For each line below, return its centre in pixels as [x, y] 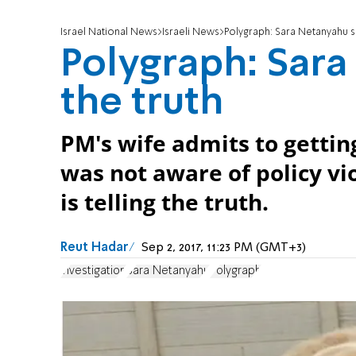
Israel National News [109, 33]
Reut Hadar [95, 248]
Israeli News [191, 33]
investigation [93, 271]
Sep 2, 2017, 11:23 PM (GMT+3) [224, 248]
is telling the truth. [164, 203]
